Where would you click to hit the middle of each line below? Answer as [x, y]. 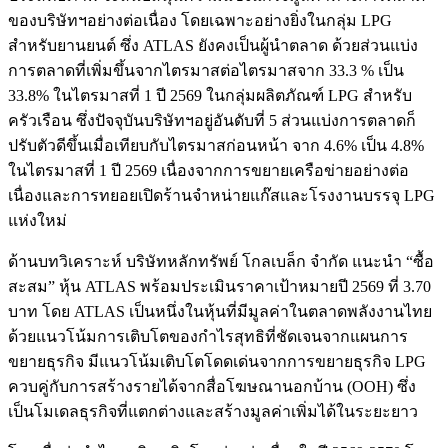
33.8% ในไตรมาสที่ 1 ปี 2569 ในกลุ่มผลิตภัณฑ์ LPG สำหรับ [210, 95]
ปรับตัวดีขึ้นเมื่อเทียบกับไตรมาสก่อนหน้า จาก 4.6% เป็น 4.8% [216, 145]
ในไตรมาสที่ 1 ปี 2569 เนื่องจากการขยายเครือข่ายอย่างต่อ [208, 170]
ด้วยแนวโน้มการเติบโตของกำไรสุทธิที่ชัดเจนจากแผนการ [208, 336]
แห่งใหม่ [37, 220]
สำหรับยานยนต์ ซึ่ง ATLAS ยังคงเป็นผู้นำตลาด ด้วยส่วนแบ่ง [213, 45]
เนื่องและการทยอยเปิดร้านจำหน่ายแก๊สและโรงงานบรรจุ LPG [221, 195]
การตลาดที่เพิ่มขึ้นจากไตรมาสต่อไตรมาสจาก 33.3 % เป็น [206, 70]
